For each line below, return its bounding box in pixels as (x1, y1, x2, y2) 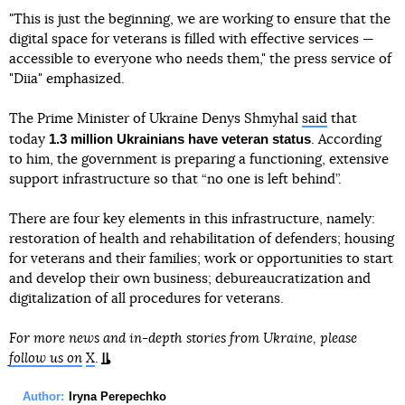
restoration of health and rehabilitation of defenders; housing (9, 232, 394, 246)
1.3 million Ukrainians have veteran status (49, 131, 311, 146)
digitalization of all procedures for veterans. (9, 292, 284, 306)
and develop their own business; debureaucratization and (9, 272, 371, 286)
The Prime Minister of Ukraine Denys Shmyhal (9, 112, 302, 126)
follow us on (9, 352, 82, 365)
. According (311, 133, 381, 146)
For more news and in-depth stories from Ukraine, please (9, 332, 357, 345)
